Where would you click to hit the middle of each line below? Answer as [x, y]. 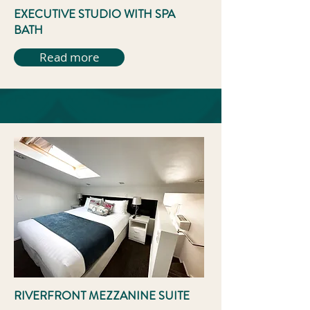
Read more [69, 57]
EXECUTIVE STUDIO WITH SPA [94, 14]
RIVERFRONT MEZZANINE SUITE [102, 295]
